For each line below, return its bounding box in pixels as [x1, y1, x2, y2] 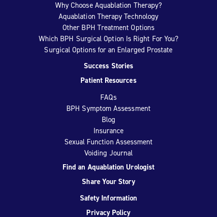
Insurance [93, 126, 124, 135]
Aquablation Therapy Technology [58, 12, 159, 21]
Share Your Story [82, 177, 135, 186]
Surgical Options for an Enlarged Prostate [44, 45, 173, 54]
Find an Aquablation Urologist [62, 162, 155, 171]
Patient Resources [80, 76, 137, 85]
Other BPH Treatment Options [62, 23, 155, 32]
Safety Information [79, 193, 138, 202]
